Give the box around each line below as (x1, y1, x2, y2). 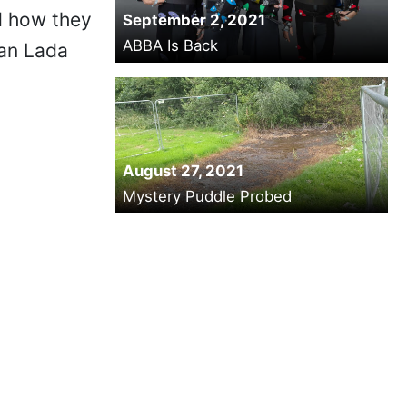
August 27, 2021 (122, 162, 243, 180)
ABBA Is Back (122, 36, 218, 55)
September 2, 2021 (122, 11, 265, 29)
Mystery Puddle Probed (122, 187, 292, 205)
